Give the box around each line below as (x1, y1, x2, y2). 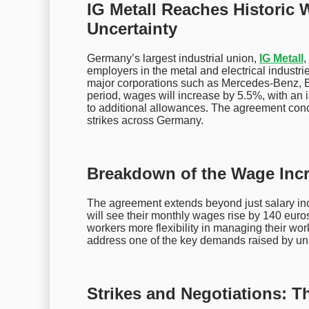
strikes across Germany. (86, 114, 203, 127)
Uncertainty (86, 19, 177, 39)
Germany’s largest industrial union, (86, 52, 259, 65)
